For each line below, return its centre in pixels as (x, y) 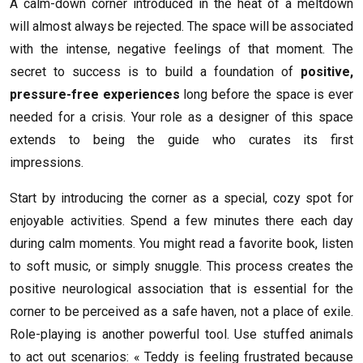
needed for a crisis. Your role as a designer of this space (181, 117)
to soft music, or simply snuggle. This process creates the (181, 267)
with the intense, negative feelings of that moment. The (181, 49)
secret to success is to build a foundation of (155, 72)
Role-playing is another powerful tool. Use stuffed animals (181, 335)
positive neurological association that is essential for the (181, 289)
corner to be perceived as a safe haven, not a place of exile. (181, 312)
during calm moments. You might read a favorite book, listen (181, 244)
